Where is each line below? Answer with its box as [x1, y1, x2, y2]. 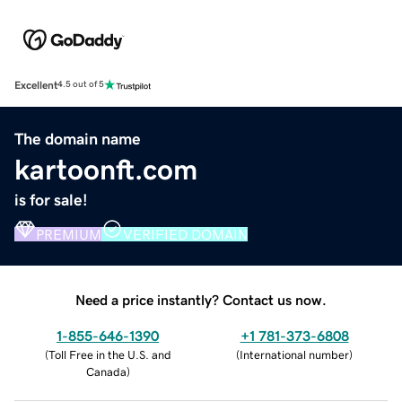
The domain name [14, 130, 141, 147]
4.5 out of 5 [57, 80, 104, 90]
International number [240, 348, 349, 361]
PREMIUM [36, 226, 101, 241]
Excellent [14, 79, 57, 91]
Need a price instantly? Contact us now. [75, 292, 327, 307]
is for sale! [14, 191, 88, 208]
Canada [85, 365, 127, 378]
